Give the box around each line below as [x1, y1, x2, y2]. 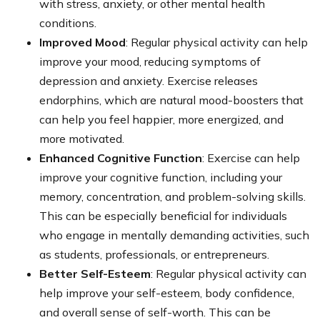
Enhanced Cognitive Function [39, 150, 202, 165]
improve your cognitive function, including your [39, 169, 282, 184]
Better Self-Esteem [39, 266, 151, 281]
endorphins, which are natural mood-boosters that [39, 92, 304, 107]
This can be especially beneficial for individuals [39, 208, 287, 223]
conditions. [39, 15, 96, 30]
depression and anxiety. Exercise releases [39, 73, 258, 88]
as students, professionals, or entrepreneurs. [39, 246, 269, 261]
